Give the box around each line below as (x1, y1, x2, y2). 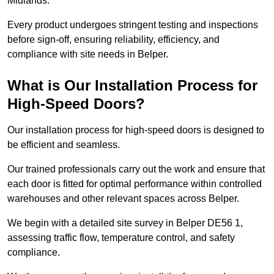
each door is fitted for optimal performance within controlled (7, 179, 262, 190)
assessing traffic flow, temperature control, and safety (7, 232, 235, 243)
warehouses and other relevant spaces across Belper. (7, 193, 239, 204)
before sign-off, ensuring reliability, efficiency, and (7, 34, 220, 45)
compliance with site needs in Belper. (7, 49, 168, 60)
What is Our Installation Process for (7, 77, 257, 94)
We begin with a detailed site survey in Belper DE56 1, (7, 218, 243, 229)
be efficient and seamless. (7, 139, 120, 150)
